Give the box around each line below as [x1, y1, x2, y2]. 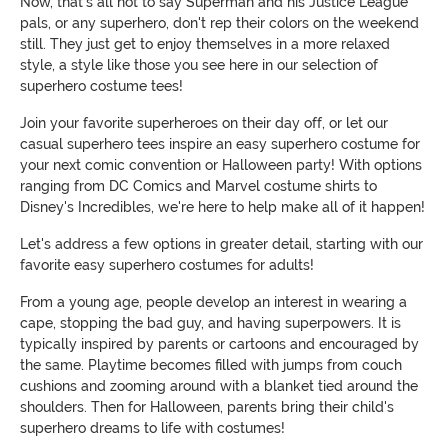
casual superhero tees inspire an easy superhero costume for [20, 136, 420, 153]
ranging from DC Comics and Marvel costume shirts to [20, 178, 377, 195]
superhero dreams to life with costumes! [20, 420, 285, 437]
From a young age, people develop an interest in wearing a [20, 294, 407, 311]
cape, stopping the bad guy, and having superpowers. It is [20, 315, 401, 332]
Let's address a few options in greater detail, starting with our [20, 236, 423, 253]
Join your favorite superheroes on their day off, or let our [20, 115, 388, 132]
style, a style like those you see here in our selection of [20, 57, 378, 74]
